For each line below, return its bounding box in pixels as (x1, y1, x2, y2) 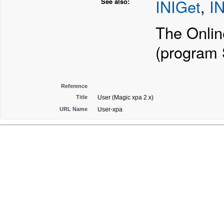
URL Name (59, 106, 87, 112)
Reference (61, 83, 87, 89)
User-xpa (97, 106, 122, 113)
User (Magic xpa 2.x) (97, 94, 153, 101)
